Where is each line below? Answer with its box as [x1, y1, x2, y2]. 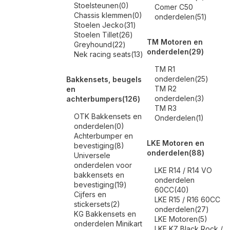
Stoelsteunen [74, 1, 119, 10]
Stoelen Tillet [74, 30, 119, 39]
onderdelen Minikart [74, 219, 142, 228]
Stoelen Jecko [74, 21, 124, 29]
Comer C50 [155, 3, 193, 11]
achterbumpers [66, 94, 122, 103]
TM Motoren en [147, 37, 203, 46]
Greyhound [74, 40, 112, 49]
